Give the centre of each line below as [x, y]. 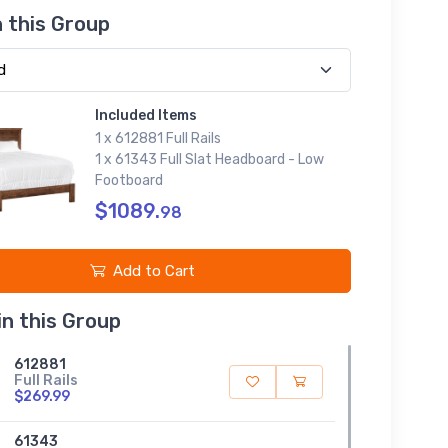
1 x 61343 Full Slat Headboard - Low [209, 159]
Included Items [145, 115]
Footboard [128, 180]
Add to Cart [154, 270]
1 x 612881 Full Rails [157, 138]
